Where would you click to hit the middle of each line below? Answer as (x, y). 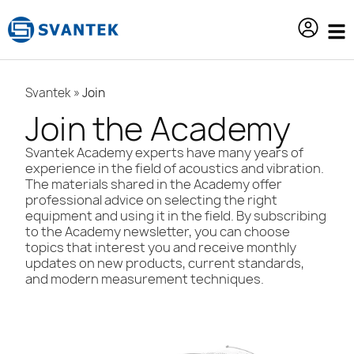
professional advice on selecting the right (151, 200)
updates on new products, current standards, (165, 263)
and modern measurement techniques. (145, 279)
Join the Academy (158, 128)
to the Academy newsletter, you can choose (158, 231)
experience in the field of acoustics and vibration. (175, 168)
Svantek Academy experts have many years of (164, 152)
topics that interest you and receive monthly (161, 247)
